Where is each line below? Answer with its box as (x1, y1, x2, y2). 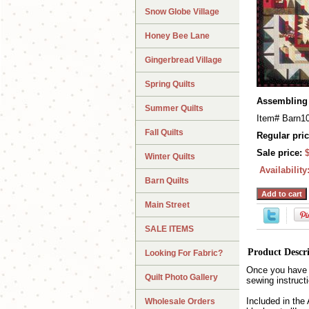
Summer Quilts (145, 103, 203, 114)
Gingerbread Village (145, 55, 222, 66)
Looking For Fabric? (145, 248, 223, 259)
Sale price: (257, 148, 305, 159)
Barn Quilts (145, 176, 189, 186)
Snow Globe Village (145, 7, 219, 17)
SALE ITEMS (145, 224, 194, 235)
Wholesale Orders (145, 297, 215, 307)
